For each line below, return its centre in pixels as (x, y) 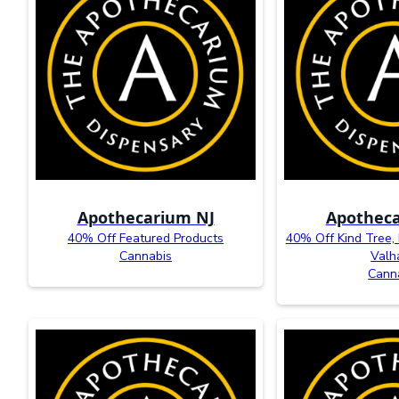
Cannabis (146, 256)
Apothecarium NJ (146, 217)
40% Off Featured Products (146, 238)
